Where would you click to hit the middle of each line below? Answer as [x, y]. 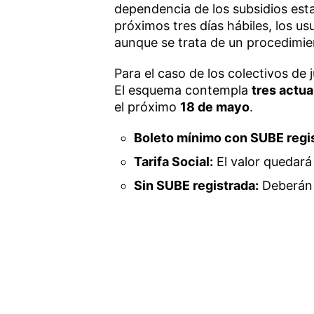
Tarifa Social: [174, 161]
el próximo [147, 107]
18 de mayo [214, 107]
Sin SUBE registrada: [197, 185]
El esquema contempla [183, 90]
